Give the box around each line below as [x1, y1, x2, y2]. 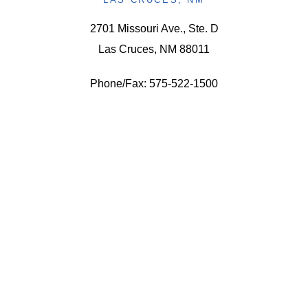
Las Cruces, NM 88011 [98, 43, 210, 55]
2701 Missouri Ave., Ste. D [89, 22, 219, 34]
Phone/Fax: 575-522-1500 [90, 77, 218, 89]
